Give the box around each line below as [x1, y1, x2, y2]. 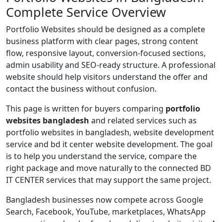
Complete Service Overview [6, 3, 166, 21]
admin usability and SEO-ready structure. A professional [6, 59, 216, 71]
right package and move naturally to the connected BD [6, 163, 211, 174]
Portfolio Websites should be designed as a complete [6, 24, 205, 35]
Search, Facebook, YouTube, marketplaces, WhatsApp [6, 206, 206, 218]
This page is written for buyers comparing [6, 103, 166, 114]
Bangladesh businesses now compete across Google [6, 194, 203, 206]
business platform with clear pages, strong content [6, 36, 198, 47]
